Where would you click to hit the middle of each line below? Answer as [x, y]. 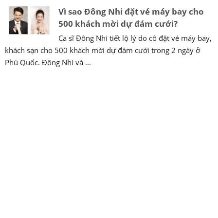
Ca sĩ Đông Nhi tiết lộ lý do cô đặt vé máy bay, [135, 38]
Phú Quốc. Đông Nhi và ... [48, 62]
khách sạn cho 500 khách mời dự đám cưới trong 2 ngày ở [102, 50]
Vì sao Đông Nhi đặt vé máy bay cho [131, 11]
